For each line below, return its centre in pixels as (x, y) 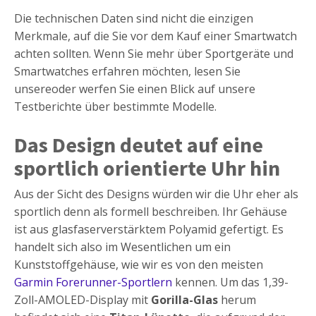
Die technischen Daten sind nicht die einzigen (134, 19)
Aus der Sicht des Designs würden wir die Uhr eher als (156, 194)
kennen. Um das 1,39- (230, 282)
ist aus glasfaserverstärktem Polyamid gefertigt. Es (149, 230)
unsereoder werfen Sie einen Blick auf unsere (135, 89)
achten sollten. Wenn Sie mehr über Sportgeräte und (154, 54)
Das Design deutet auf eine (139, 145)
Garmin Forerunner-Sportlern (93, 282)
